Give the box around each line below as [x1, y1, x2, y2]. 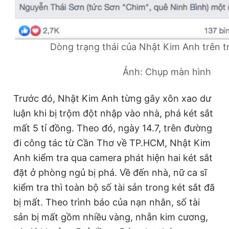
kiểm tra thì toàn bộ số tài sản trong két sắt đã [13, 182, 215, 193]
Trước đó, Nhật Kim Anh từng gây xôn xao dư [13, 93, 211, 104]
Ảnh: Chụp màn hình [122, 66, 211, 78]
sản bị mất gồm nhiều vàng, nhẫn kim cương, [13, 212, 208, 222]
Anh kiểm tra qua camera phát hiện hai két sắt [13, 152, 213, 163]
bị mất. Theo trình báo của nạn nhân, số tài [13, 197, 200, 208]
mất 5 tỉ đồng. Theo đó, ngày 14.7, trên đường [13, 123, 212, 133]
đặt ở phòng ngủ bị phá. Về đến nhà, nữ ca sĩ [13, 167, 207, 178]
